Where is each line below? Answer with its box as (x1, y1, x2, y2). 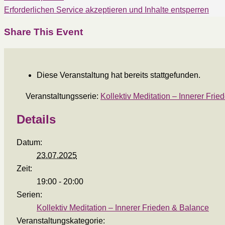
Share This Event (4, 27, 83, 38)
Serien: (17, 190, 42, 199)
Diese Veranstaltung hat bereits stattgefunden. (37, 71, 200, 80)
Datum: (17, 138, 42, 147)
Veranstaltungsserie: (26, 92, 100, 101)
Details (17, 112, 56, 126)
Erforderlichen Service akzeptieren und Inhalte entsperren (4, 5, 209, 14)
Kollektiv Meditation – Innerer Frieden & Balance (37, 203, 209, 212)
